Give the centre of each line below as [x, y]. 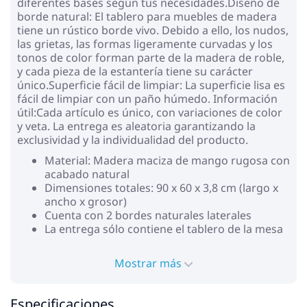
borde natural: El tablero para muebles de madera [147, 16]
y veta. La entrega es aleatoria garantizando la [136, 126]
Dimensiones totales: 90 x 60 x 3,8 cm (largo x [161, 187]
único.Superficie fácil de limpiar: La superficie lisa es [151, 85]
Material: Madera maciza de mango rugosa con [167, 160]
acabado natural [87, 174]
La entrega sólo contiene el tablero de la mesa [164, 229]
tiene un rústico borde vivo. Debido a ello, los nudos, [153, 30]
